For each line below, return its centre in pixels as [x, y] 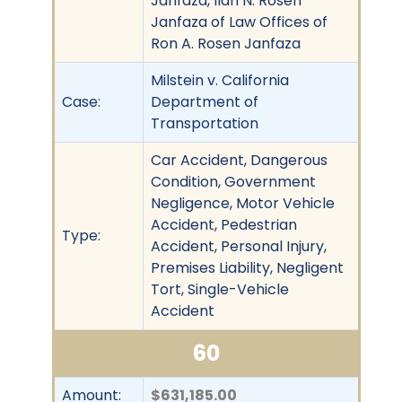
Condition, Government [233, 181]
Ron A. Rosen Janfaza [226, 43]
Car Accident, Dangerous [239, 160]
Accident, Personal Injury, [239, 246]
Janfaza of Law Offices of [239, 22]
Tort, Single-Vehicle [220, 289]
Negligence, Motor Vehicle [243, 203]
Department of [205, 101]
